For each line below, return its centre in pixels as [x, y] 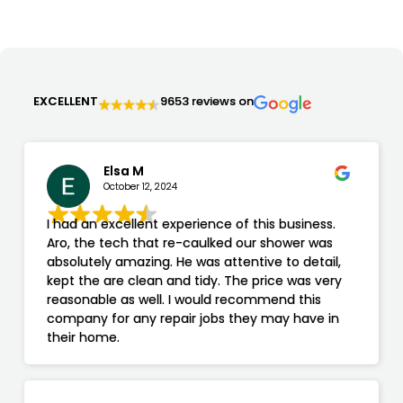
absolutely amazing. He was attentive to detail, [193, 262]
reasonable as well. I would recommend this [184, 300]
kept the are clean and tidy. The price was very [194, 281]
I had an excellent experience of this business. [191, 224]
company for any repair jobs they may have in [193, 319]
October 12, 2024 [141, 187]
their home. [83, 338]
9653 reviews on [206, 102]
